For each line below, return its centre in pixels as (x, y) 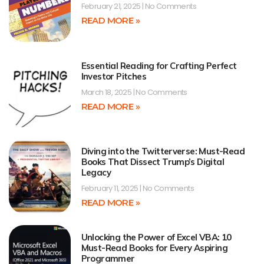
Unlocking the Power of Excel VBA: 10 (156, 237)
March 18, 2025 (107, 92)
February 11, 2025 (110, 189)
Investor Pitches (113, 76)
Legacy (96, 173)
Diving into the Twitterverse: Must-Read (163, 151)
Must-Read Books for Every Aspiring (154, 247)
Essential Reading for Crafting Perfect (159, 65)
